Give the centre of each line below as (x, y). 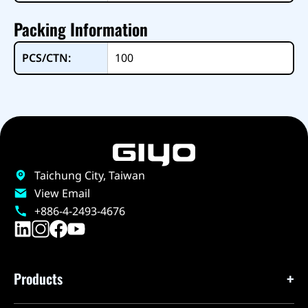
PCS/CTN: (46, 58)
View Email (62, 193)
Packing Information (81, 29)
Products (38, 278)
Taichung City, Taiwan (90, 175)
